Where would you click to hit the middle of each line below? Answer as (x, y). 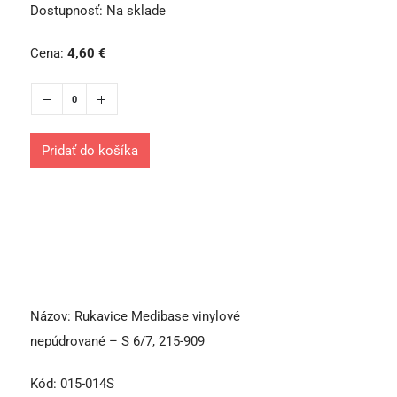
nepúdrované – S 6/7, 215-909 (117, 342)
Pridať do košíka (90, 151)
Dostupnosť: (68, 11)
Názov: (52, 317)
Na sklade (136, 11)
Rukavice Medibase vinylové (157, 317)
